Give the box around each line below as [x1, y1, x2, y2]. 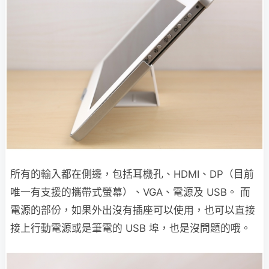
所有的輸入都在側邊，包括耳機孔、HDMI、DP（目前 [10, 168, 254, 180]
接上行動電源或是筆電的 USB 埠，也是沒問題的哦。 [10, 222, 251, 234]
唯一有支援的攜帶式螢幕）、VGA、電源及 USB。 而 [10, 186, 250, 198]
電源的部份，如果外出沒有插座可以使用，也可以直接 [10, 204, 255, 216]
